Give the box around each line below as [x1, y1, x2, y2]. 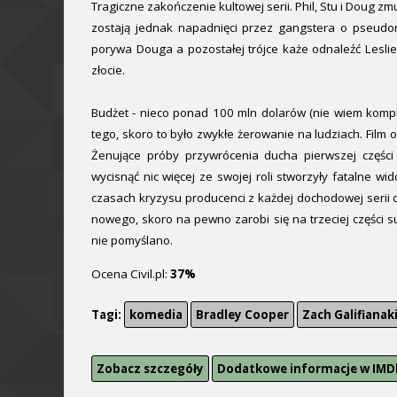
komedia [129, 306, 183, 323]
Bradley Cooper [196, 306, 289, 323]
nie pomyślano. [91, 232, 173, 249]
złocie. [91, 62, 125, 79]
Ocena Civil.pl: [91, 265, 170, 282]
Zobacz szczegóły [97, 361, 204, 378]
